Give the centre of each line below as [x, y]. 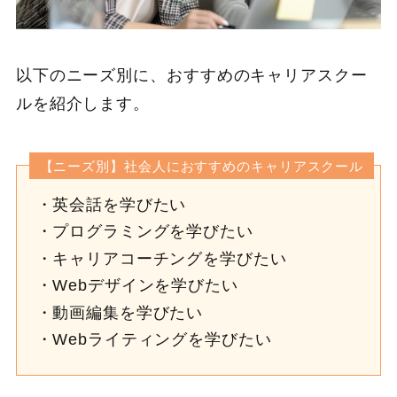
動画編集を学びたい [128, 312]
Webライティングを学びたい [162, 340]
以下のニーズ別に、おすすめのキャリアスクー [191, 76]
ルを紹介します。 [83, 104]
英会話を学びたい [120, 204]
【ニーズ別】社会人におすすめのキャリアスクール [202, 166]
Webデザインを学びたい [145, 286]
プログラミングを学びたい [153, 232]
